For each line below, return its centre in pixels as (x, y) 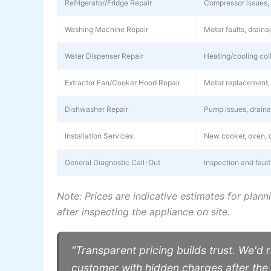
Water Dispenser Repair (104, 56)
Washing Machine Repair (107, 29)
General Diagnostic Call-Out (113, 162)
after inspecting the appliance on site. (144, 211)
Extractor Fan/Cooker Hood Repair (123, 82)
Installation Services (99, 135)
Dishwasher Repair (97, 109)
